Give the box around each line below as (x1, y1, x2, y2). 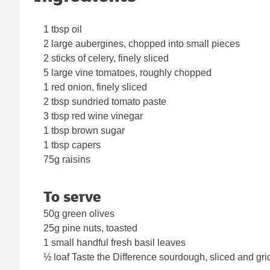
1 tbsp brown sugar (43, 125, 125, 136)
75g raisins (43, 154, 90, 165)
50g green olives (43, 209, 115, 219)
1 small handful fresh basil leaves (43, 237, 186, 248)
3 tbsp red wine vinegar (43, 111, 143, 122)
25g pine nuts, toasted (43, 223, 137, 234)
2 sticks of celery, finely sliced (43, 53, 169, 64)
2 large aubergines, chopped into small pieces (43, 39, 240, 49)
